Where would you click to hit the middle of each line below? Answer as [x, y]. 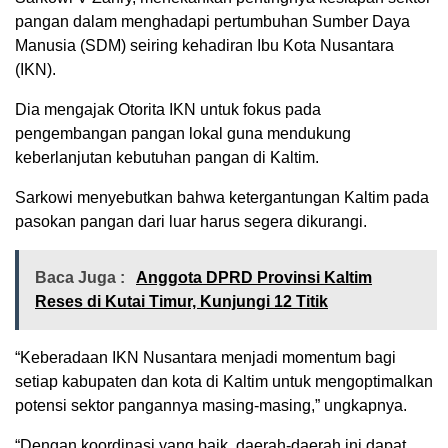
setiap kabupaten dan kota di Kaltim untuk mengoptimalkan [224, 381]
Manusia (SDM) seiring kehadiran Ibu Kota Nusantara [204, 45]
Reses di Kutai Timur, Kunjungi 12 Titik [181, 301]
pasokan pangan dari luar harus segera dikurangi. [191, 221]
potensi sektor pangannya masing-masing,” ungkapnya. [211, 405]
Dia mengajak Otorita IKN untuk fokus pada [168, 109]
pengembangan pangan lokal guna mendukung [183, 133]
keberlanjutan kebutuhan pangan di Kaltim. [167, 157]
